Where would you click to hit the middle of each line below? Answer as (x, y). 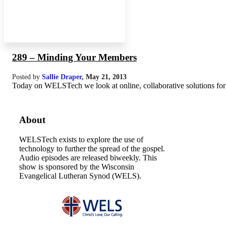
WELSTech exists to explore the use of (81, 139)
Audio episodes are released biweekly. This (88, 158)
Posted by (27, 76)
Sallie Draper (62, 76)
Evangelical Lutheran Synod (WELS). (80, 176)
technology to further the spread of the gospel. (92, 149)
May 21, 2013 (106, 76)
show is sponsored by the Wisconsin (77, 167)
